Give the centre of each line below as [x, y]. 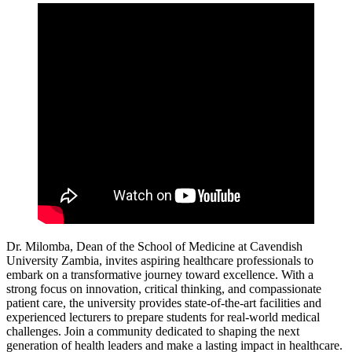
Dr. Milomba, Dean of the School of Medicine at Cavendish [154, 246]
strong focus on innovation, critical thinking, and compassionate [164, 288]
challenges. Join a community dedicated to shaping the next [153, 331]
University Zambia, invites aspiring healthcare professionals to [160, 260]
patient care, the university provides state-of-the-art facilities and [164, 302]
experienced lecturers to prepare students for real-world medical [163, 317]
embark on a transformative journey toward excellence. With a [160, 274]
